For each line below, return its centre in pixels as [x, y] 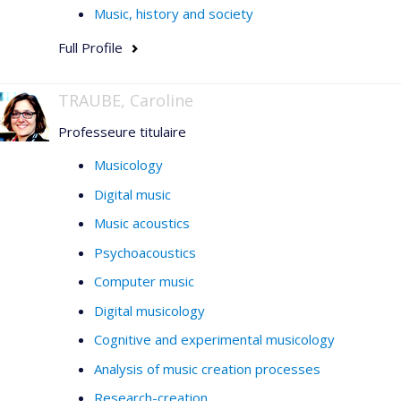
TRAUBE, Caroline [126, 100]
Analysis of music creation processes [207, 368]
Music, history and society [174, 13]
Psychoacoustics [145, 252]
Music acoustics [142, 223]
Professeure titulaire [122, 131]
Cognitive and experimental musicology [214, 339]
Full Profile [90, 47]
